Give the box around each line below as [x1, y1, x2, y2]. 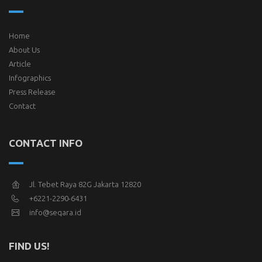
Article [9, 60, 31, 68]
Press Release [9, 88, 56, 96]
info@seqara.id [29, 208, 81, 217]
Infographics [9, 74, 51, 82]
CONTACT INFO [9, 137, 82, 149]
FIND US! [9, 240, 50, 252]
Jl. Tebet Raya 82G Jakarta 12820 [29, 180, 141, 189]
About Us [9, 46, 40, 54]
